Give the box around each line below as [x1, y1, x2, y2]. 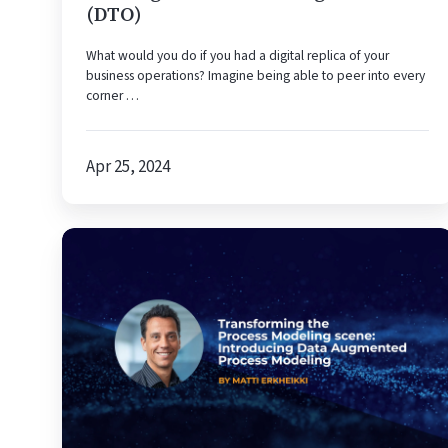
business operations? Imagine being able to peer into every [86, 66, 425, 86]
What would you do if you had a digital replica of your [86, 46, 389, 66]
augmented [62, 403, 147, 428]
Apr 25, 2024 [86, 155, 170, 180]
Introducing [62, 353, 149, 378]
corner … [86, 86, 139, 106]
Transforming [62, 228, 158, 253]
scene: [62, 328, 107, 353]
